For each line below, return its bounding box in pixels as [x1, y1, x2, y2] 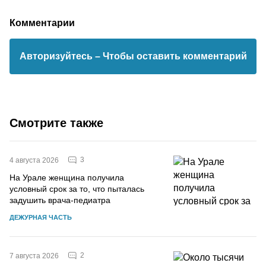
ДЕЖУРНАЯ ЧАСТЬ [9, 213, 72, 221]
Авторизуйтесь [19, 50, 95, 61]
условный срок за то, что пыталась [9, 183, 144, 194]
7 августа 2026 [9, 251, 59, 260]
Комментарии [9, 17, 75, 28]
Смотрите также [9, 116, 103, 129]
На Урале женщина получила [9, 172, 124, 182]
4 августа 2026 [9, 156, 59, 164]
